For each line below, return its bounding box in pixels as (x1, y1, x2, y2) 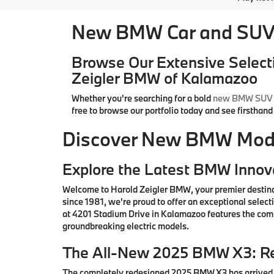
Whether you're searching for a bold (72, 92, 213, 105)
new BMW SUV (213, 92, 273, 105)
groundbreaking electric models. (62, 220, 189, 232)
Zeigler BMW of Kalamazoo (72, 68, 257, 89)
